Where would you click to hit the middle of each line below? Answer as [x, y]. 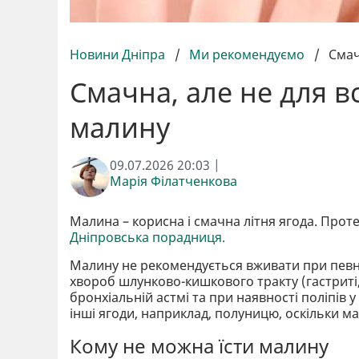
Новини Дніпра [119, 54]
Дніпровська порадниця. [147, 237]
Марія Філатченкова [173, 181]
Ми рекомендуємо [247, 54]
